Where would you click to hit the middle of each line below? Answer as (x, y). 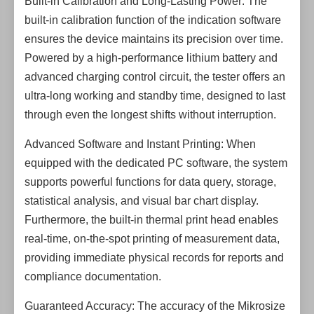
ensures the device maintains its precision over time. (154, 39)
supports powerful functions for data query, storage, (150, 182)
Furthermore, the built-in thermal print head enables (151, 220)
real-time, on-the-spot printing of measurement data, (152, 239)
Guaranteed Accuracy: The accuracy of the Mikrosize (155, 306)
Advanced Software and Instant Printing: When (140, 144)
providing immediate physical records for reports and (154, 258)
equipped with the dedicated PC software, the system (156, 163)
